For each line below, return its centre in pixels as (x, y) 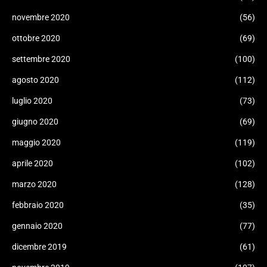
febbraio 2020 (38, 205)
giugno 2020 (35, 122)
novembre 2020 (41, 17)
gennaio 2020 (37, 226)
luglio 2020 (32, 101)
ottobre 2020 (36, 38)
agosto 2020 (35, 80)
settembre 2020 (41, 59)
